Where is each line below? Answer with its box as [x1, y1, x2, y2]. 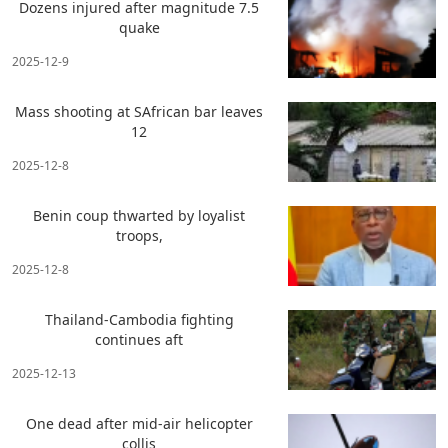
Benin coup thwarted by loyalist [33, 206, 246, 226]
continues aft [95, 330, 184, 350]
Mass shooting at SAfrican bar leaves [15, 102, 264, 122]
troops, [115, 226, 163, 246]
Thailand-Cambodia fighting [44, 310, 234, 330]
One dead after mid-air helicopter [25, 414, 253, 434]
